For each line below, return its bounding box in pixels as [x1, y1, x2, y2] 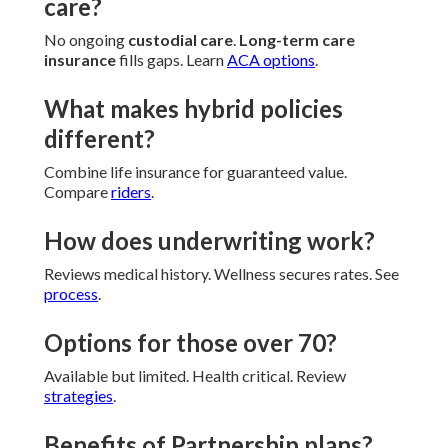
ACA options [227, 50, 315, 70]
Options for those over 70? [44, 328, 337, 358]
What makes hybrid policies [44, 94, 343, 124]
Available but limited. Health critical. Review [44, 366, 346, 386]
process [44, 284, 98, 304]
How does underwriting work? [44, 226, 375, 256]
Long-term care [239, 30, 355, 50]
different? [44, 124, 155, 154]
